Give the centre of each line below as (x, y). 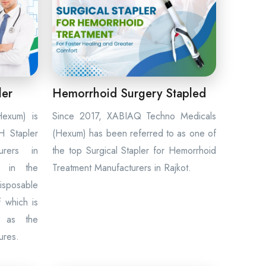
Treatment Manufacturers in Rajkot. (122, 168)
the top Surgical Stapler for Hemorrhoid (134, 151)
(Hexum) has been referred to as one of (134, 133)
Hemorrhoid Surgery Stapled (129, 94)
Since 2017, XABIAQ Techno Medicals (134, 116)
